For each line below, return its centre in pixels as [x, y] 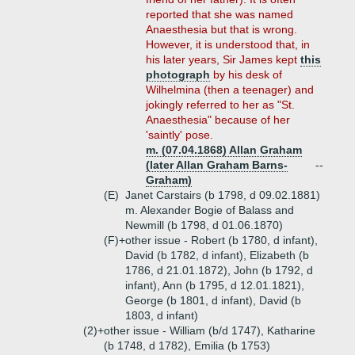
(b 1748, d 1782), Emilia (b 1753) [187, 345]
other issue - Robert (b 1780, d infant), [221, 240]
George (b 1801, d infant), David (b [213, 300]
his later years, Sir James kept [223, 59]
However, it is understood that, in [228, 44]
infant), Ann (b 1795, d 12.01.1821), [215, 285]
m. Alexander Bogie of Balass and [210, 210]
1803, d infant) [162, 315]
